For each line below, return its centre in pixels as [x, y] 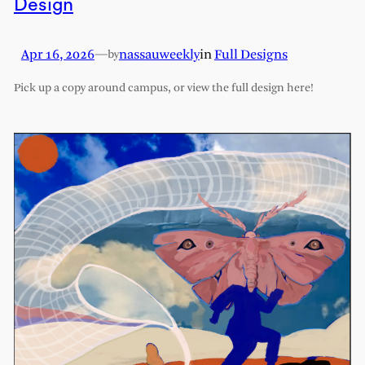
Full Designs [251, 55]
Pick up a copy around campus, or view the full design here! [163, 88]
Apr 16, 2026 [57, 55]
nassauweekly [159, 55]
